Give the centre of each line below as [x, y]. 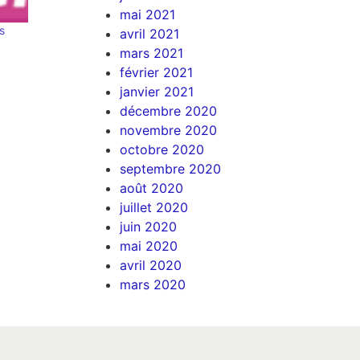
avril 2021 [150, 33]
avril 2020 [151, 265]
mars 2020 [153, 284]
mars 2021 [152, 53]
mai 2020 [149, 245]
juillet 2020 [154, 207]
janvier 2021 [157, 91]
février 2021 [157, 72]
